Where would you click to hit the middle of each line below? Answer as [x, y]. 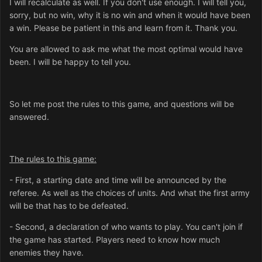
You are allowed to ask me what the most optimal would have [126, 49]
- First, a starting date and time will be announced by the [118, 180]
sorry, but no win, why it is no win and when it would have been [130, 15]
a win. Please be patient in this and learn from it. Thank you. [123, 28]
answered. [29, 117]
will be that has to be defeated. [69, 206]
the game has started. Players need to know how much [115, 240]
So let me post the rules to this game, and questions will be [122, 104]
